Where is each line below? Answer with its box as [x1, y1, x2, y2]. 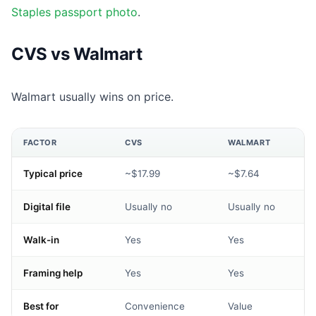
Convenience [125, 300, 185, 312]
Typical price [23, 168, 83, 180]
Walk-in [23, 234, 59, 246]
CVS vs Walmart [11, 44, 142, 65]
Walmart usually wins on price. [11, 90, 174, 104]
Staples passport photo [11, 5, 138, 20]
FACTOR [23, 138, 57, 148]
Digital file [23, 201, 71, 213]
